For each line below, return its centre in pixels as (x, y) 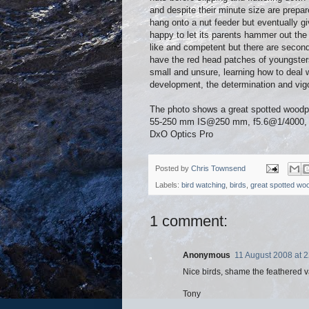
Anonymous (207, 255)
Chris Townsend (218, 168)
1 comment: (189, 221)
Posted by (173, 168)
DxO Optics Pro (181, 134)
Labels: (168, 185)
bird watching (203, 185)
